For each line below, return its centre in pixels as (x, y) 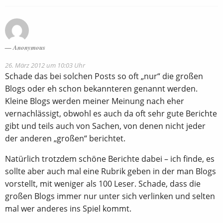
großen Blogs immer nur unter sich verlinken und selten (110, 196)
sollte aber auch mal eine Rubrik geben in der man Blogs (111, 171)
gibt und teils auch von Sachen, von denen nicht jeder (105, 126)
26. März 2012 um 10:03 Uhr (45, 65)
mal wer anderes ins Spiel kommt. (68, 208)
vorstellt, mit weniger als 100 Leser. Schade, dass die (103, 183)
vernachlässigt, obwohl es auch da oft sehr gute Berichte (111, 113)
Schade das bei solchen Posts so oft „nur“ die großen (104, 76)
